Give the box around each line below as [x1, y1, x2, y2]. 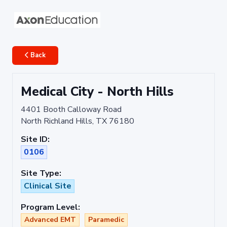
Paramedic [88, 215, 124, 225]
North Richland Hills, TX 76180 [21, 116, 134, 127]
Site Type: [21, 168, 61, 179]
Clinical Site [24, 180, 71, 192]
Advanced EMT [24, 215, 76, 225]
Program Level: [21, 202, 80, 213]
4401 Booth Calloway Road [21, 104, 122, 116]
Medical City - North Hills [21, 83, 173, 101]
